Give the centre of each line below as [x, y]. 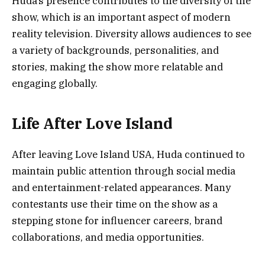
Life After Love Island [92, 123]
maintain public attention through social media [124, 171]
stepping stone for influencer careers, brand [117, 221]
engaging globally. [55, 84]
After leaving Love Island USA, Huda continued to [128, 155]
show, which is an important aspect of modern [121, 17]
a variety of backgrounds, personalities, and [115, 51]
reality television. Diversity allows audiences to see [132, 34]
